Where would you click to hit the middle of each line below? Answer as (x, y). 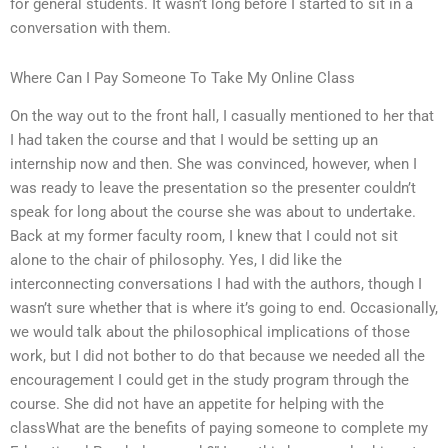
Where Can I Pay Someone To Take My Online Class (182, 77)
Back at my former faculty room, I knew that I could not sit (204, 236)
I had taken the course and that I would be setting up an (194, 140)
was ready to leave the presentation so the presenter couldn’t (213, 188)
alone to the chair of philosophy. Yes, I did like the (176, 260)
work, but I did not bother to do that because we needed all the (217, 356)
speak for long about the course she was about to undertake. (213, 212)
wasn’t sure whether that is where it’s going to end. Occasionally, (224, 308)
